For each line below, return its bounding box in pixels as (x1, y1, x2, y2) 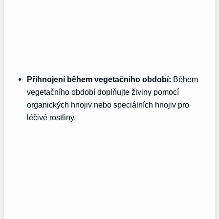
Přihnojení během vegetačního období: (27, 74, 172, 84)
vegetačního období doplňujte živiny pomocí (27, 87, 179, 96)
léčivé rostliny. (27, 112, 76, 122)
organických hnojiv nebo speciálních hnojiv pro (27, 100, 190, 109)
